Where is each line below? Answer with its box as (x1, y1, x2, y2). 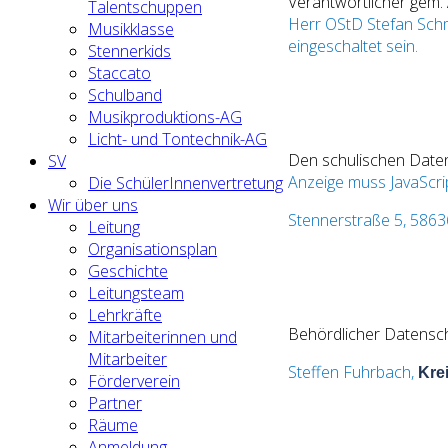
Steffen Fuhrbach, (288, 360, 418, 383)
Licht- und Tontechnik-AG (88, 128, 267, 150)
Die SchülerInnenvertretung (88, 172, 283, 194)
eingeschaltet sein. (288, 34, 418, 57)
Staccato (88, 62, 151, 84)
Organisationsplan (88, 238, 217, 260)
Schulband (88, 84, 162, 106)
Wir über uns (48, 194, 138, 216)
